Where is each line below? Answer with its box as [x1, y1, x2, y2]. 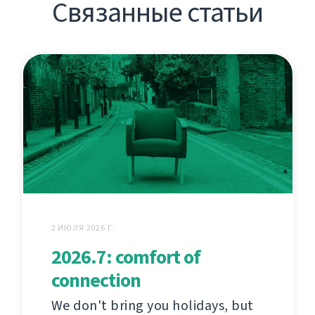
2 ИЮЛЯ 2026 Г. [51, 222, 114, 234]
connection [51, 267, 141, 294]
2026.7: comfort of [51, 244, 200, 271]
